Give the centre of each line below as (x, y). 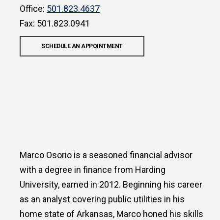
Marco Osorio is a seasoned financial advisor (106, 155)
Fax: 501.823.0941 (55, 24)
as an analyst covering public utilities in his (102, 199)
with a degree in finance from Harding (93, 170)
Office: (33, 9)
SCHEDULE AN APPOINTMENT (82, 46)
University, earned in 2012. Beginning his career (111, 185)
